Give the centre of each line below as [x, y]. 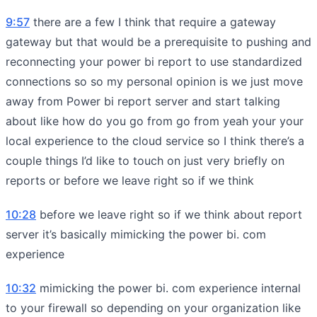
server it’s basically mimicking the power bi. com [136, 234]
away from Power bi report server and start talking [143, 101]
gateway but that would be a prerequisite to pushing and [158, 41]
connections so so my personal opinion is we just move [154, 81]
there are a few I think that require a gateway [153, 22]
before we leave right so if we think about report [169, 214]
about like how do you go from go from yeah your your [155, 121]
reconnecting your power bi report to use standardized [154, 61]
